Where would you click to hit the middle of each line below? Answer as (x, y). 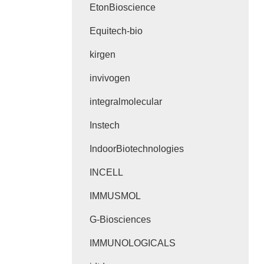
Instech (105, 125)
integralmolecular (126, 102)
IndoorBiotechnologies (137, 149)
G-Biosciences (120, 220)
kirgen (103, 55)
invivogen (110, 78)
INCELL (106, 172)
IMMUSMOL (115, 196)
